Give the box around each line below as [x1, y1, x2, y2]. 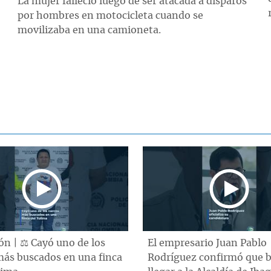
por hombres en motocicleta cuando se [18, 10, 204, 21]
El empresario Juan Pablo [148, 238, 267, 248]
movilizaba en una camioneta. [18, 25, 162, 35]
